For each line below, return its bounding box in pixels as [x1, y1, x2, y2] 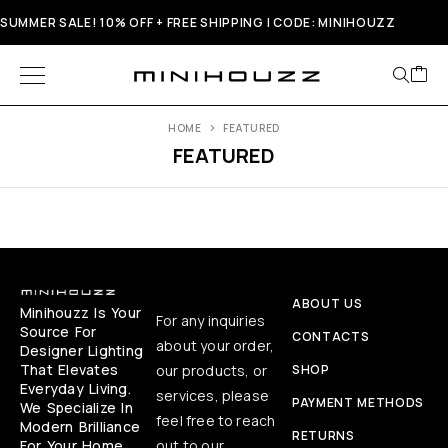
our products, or [156, 361, 268, 381]
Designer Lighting [20, 341, 144, 361]
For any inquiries [156, 311, 266, 331]
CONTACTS [292, 328, 370, 346]
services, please [156, 386, 270, 406]
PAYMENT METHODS [292, 394, 424, 412]
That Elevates [20, 360, 119, 380]
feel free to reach [156, 411, 276, 431]
